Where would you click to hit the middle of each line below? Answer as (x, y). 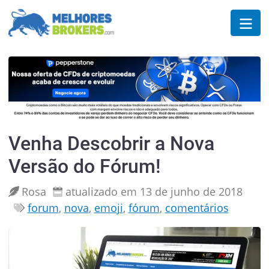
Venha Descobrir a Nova (111, 144)
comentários (197, 207)
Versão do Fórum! (84, 167)
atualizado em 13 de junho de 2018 (154, 191)
